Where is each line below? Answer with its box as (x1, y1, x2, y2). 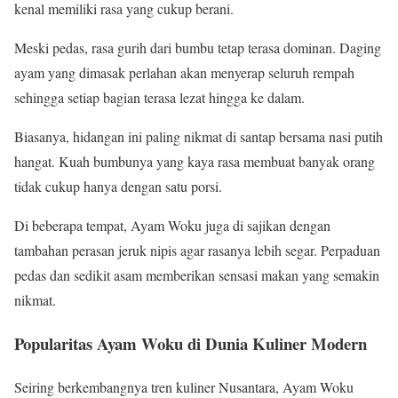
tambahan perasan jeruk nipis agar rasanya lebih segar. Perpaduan (14, 241, 380, 260)
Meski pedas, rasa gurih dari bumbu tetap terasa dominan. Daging (14, 38, 381, 58)
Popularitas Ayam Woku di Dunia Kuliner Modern (14, 330, 367, 355)
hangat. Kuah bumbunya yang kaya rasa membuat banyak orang (14, 152, 375, 171)
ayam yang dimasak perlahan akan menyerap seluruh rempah (14, 63, 354, 83)
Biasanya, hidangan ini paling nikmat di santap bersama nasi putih (14, 127, 383, 147)
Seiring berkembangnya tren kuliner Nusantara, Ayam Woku (14, 377, 354, 396)
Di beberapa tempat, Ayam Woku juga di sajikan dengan (14, 216, 330, 235)
